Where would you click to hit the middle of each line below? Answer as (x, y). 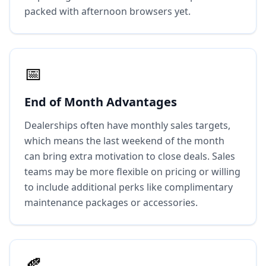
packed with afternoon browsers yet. (107, 11)
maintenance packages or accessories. (111, 202)
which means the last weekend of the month (124, 141)
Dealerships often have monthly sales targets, (127, 125)
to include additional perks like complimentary (129, 187)
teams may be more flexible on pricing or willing (132, 172)
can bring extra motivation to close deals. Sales (130, 156)
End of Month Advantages (101, 102)
